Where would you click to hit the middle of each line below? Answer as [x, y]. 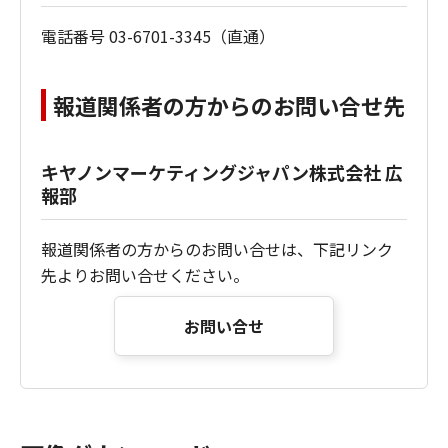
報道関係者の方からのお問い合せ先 [229, 104]
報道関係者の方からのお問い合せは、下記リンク [217, 248]
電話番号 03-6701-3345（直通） [158, 35]
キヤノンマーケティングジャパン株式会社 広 [222, 171]
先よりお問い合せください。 [145, 274]
